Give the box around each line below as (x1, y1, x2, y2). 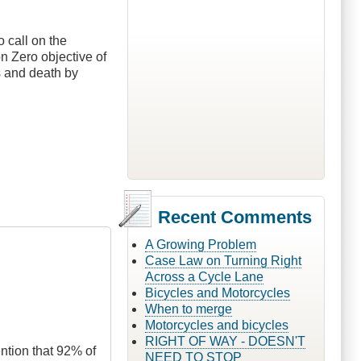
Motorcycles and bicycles (144, 317, 288, 332)
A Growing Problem (144, 237, 256, 251)
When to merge (144, 301, 232, 316)
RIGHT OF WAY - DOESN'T (144, 334, 305, 348)
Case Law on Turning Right (144, 253, 301, 268)
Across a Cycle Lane (144, 269, 263, 284)
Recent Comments (157, 206, 312, 227)
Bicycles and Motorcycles (144, 285, 290, 300)
